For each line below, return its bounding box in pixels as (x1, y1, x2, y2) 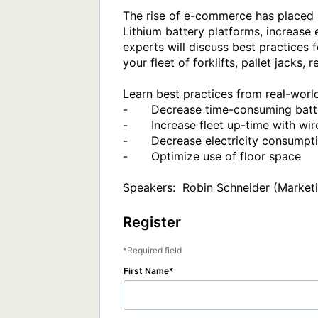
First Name (124, 265, 169, 276)
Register (123, 214, 181, 231)
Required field (127, 245, 182, 256)
